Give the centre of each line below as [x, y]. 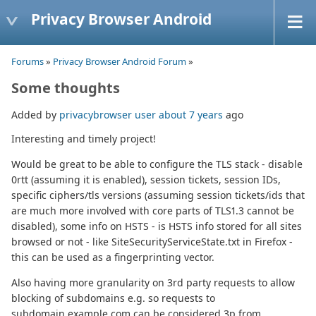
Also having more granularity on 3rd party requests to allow [153, 283]
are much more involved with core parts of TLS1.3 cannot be [153, 211]
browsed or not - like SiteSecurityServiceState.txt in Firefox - [152, 242]
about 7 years [191, 115]
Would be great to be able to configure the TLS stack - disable [157, 164]
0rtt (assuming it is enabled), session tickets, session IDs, [146, 180]
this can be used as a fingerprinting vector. [113, 257]
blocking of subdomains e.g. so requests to [113, 298]
